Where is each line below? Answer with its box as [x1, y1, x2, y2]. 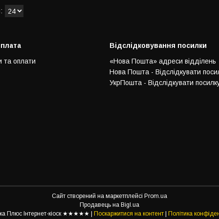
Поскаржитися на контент [94, 210, 164, 218]
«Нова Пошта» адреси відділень [109, 57, 216, 66]
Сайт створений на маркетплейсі [52, 193, 144, 200]
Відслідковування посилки [109, 42, 207, 50]
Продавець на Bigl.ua [80, 201, 139, 209]
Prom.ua [144, 193, 167, 200]
